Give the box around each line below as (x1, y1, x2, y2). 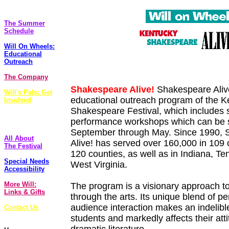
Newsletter (4, 119, 37, 127)
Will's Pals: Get (4, 88, 52, 96)
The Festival (4, 142, 42, 150)
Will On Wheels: (4, 42, 55, 50)
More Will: (4, 180, 36, 188)
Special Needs (4, 157, 49, 165)
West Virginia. (71, 159, 127, 170)
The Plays (4, 4, 35, 12)
